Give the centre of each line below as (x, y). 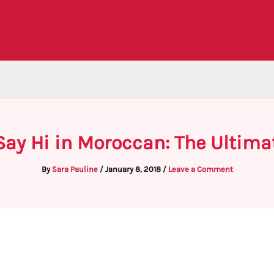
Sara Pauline (76, 169)
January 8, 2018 (134, 169)
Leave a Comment (200, 169)
